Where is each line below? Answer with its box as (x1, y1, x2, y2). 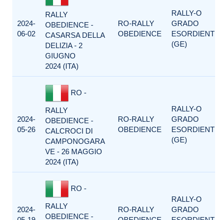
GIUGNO (45, 52, 76, 60)
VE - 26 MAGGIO (45, 147, 102, 156)
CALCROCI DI (45, 127, 93, 135)
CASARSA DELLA (45, 31, 105, 39)
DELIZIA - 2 (45, 41, 82, 50)
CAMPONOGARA (45, 137, 105, 145)
